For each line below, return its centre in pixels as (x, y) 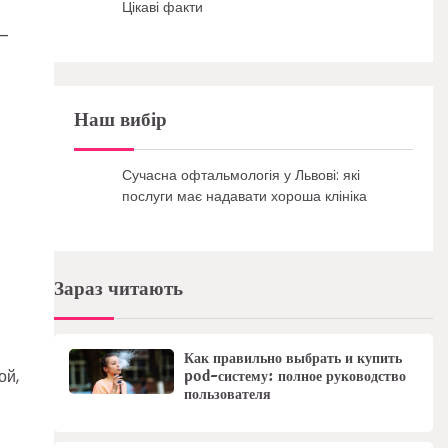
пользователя (227, 393)
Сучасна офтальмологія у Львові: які (240, 174)
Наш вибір (120, 119)
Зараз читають (118, 288)
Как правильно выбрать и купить (292, 357)
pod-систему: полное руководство (294, 375)
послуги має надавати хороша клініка (244, 195)
